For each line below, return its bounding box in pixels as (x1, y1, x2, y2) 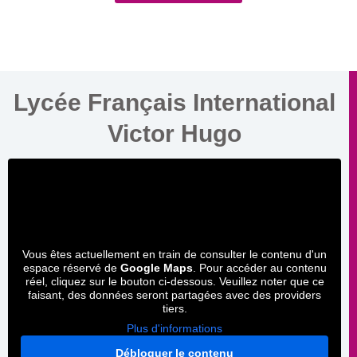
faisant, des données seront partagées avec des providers (28, 288, 321, 301)
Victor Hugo (108, 120, 241, 147)
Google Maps (120, 261, 193, 274)
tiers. (162, 301, 187, 315)
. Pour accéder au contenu (192, 261, 327, 274)
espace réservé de (22, 261, 120, 274)
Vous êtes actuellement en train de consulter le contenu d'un (22, 247, 327, 261)
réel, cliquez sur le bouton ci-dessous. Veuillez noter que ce (25, 274, 324, 288)
